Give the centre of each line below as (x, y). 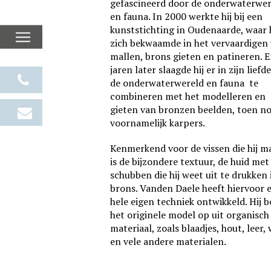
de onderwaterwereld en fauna (177, 83)
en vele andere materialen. (168, 241)
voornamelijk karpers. (157, 123)
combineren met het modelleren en (188, 96)
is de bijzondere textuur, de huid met (190, 162)
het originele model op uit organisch (190, 215)
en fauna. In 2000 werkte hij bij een (186, 16)
